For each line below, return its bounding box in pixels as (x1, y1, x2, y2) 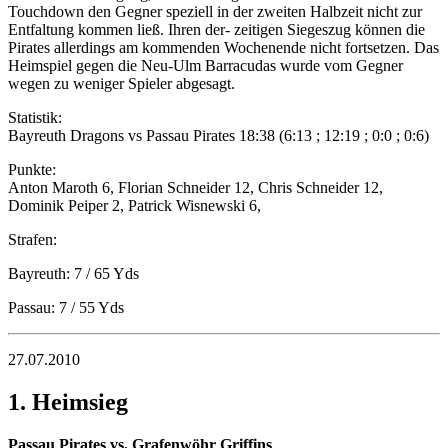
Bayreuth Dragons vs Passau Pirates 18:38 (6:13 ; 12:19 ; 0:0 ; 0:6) (8, 127, 429, 145)
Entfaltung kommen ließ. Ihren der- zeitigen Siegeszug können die (8, 21, 425, 39)
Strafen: (8, 231, 57, 249)
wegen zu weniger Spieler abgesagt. (8, 75, 235, 93)
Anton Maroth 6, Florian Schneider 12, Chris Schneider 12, (8, 179, 383, 197)
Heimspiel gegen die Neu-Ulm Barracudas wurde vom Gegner (8, 57, 403, 75)
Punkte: (8, 161, 56, 179)
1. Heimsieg (8, 389, 128, 416)
